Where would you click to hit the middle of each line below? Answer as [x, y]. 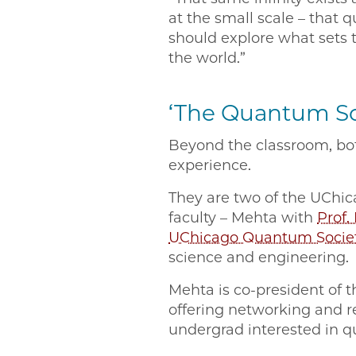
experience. [212, 166]
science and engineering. [261, 258]
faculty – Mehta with [243, 218]
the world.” [209, 58]
